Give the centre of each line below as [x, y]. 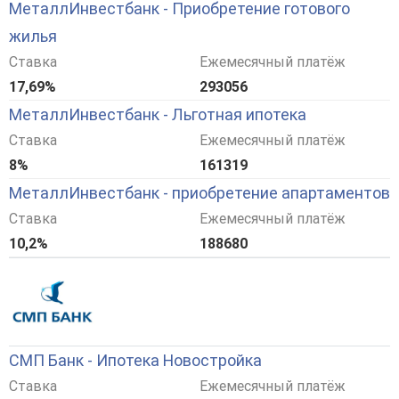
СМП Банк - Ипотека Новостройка [135, 361]
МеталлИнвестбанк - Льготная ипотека [158, 115]
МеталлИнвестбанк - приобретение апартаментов [199, 193]
